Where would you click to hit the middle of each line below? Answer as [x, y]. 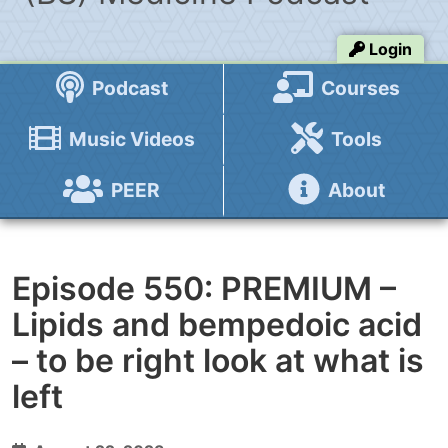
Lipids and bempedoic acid [217, 324]
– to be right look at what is [218, 360]
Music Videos [129, 139]
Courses [358, 88]
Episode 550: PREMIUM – [204, 288]
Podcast [127, 88]
